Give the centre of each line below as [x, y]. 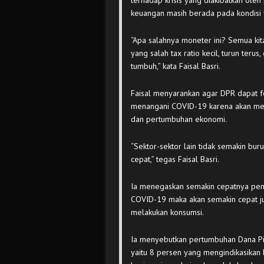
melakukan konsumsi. [167, 212]
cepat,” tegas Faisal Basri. [175, 159]
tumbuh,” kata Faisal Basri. [176, 66]
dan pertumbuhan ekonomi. [179, 119]
